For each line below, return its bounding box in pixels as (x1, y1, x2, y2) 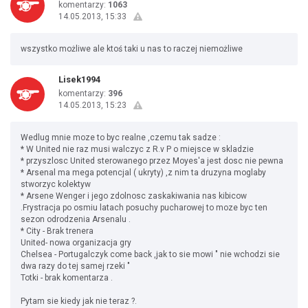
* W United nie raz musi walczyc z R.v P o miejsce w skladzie (21, 144, 254, 154)
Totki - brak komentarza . (21, 273, 113, 283)
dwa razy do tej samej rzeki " (21, 261, 130, 271)
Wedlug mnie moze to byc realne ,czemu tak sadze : (21, 133, 221, 142)
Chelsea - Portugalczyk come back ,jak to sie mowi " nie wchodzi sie (21, 250, 280, 259)
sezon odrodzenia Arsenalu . (21, 214, 131, 224)
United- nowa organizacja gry (21, 238, 131, 247)
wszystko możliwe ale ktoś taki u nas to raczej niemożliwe (21, 44, 243, 54)
